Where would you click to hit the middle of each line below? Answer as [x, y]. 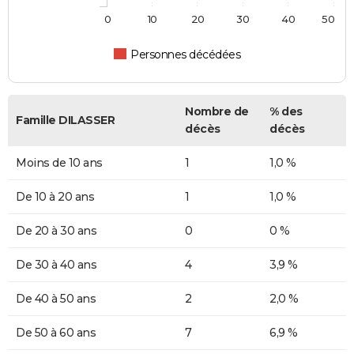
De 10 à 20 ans [55, 197]
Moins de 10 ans [59, 163]
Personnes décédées [186, 55]
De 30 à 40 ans [56, 265]
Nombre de [217, 112]
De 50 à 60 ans [56, 333]
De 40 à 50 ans [56, 299]
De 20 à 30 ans [56, 231]
